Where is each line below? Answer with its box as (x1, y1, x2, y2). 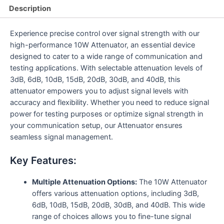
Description (8, 4, 51, 13)
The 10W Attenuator (136, 177, 207, 187)
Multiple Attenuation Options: (31, 177, 137, 187)
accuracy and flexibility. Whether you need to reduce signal (10, 98, 209, 107)
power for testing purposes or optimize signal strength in (10, 109, 203, 119)
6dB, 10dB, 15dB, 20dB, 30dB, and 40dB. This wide (31, 200, 205, 210)
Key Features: (10, 154, 76, 167)
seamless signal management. (10, 132, 113, 142)
